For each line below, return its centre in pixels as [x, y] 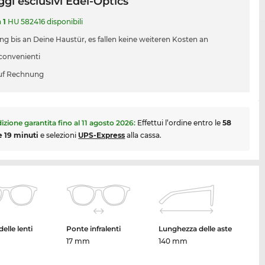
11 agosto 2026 [108, 123]
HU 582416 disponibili [45, 22]
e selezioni [59, 135]
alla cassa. [143, 135]
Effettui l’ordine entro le [180, 123]
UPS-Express [102, 135]
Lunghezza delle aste [195, 229]
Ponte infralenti [94, 229]
